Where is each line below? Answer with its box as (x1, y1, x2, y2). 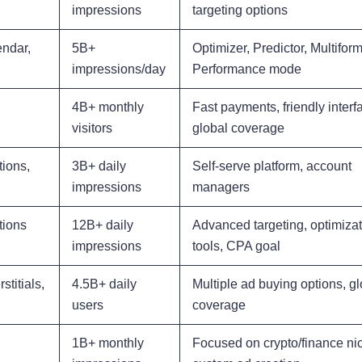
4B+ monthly (72, 100, 144, 115)
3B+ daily (72, 159, 126, 174)
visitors (72, 121, 112, 136)
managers (192, 180, 250, 195)
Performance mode (192, 62, 301, 77)
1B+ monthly (72, 336, 144, 351)
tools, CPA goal (192, 239, 280, 254)
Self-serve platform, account (192, 159, 351, 174)
